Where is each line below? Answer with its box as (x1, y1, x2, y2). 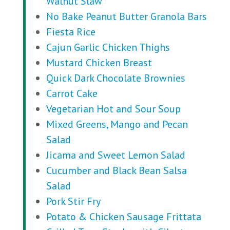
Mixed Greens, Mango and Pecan (46, 118, 188, 131)
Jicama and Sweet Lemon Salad (46, 148, 185, 162)
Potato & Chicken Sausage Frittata (46, 210, 201, 223)
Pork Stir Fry (46, 195, 101, 208)
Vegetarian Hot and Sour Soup (46, 102, 181, 116)
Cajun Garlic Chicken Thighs (46, 41, 170, 54)
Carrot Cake (46, 87, 98, 100)
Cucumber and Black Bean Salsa (46, 164, 187, 177)
